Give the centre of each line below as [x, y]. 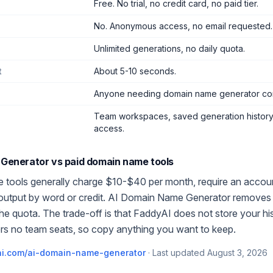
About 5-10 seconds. [135, 71]
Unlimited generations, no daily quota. [169, 48]
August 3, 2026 [237, 253]
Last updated [179, 253]
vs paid [68, 161]
